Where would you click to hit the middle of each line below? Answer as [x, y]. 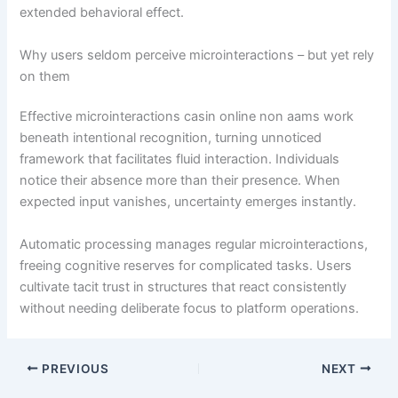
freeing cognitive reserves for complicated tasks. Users [186, 265]
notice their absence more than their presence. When [180, 181]
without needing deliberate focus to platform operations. [190, 308]
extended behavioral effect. [102, 13]
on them [45, 76]
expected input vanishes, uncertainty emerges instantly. [188, 202]
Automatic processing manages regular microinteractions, [194, 244]
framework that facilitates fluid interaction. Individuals [180, 159]
